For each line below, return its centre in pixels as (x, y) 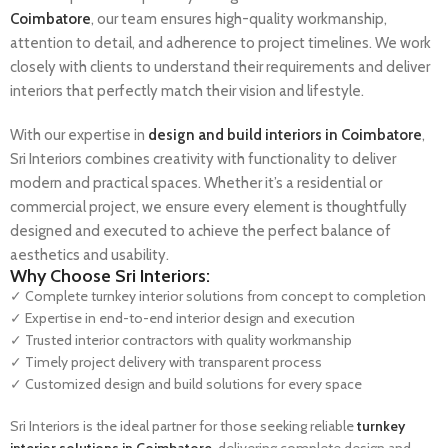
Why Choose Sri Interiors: (110, 276)
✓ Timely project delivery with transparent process (166, 362)
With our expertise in (79, 135)
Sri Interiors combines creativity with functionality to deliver (203, 159)
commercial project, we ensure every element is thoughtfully (208, 207)
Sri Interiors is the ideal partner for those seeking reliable (183, 426)
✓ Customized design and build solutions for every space (186, 384)
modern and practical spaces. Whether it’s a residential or (196, 183)
